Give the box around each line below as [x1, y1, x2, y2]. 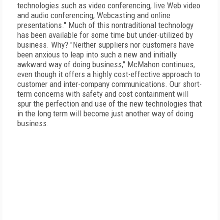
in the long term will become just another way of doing [17, 109, 193, 118]
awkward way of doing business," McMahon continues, [17, 59, 195, 69]
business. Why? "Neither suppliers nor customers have [17, 40, 194, 50]
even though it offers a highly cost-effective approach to [17, 69, 200, 79]
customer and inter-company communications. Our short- [17, 79, 202, 89]
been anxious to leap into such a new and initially [17, 50, 177, 59]
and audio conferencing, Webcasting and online [17, 10, 170, 20]
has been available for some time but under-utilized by [17, 30, 193, 40]
